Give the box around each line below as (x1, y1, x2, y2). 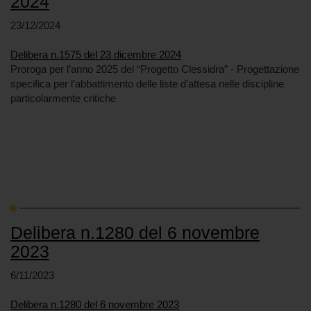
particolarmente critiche (10, 92, 116, 104)
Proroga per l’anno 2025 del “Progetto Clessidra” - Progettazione (10, 63, 299, 75)
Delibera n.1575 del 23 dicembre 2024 (10, 49, 181, 60)
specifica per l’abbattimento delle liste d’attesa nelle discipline (10, 78, 284, 90)
